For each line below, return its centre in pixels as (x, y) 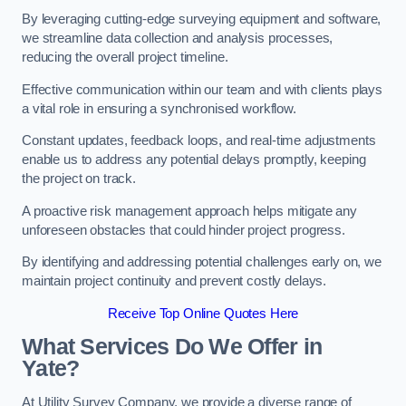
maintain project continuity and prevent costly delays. (174, 281)
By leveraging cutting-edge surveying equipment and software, (202, 19)
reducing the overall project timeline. (125, 58)
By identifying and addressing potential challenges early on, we (202, 262)
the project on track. (79, 179)
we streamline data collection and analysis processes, (178, 39)
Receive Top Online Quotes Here (203, 313)
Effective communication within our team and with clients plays (202, 89)
